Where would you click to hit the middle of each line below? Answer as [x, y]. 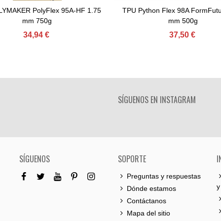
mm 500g [183, 21]
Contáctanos [147, 201]
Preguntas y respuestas [164, 176]
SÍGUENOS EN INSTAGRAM [157, 100]
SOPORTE [132, 159]
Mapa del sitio [148, 213]
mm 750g [37, 21]
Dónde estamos [151, 188]
